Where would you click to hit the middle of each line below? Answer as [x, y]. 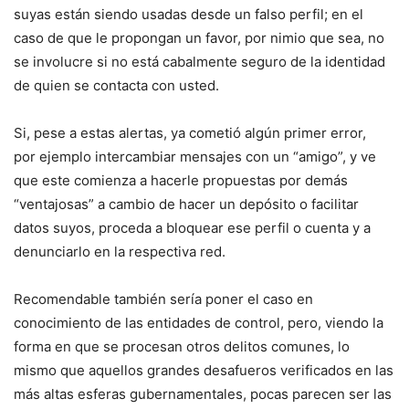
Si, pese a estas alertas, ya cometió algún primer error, [190, 133]
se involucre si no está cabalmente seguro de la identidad [199, 62]
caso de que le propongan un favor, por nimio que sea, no [199, 38]
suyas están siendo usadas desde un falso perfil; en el [189, 15]
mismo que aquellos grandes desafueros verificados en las [204, 371]
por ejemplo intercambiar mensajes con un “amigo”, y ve [195, 157]
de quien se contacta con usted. [116, 86]
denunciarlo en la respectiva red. [120, 252]
